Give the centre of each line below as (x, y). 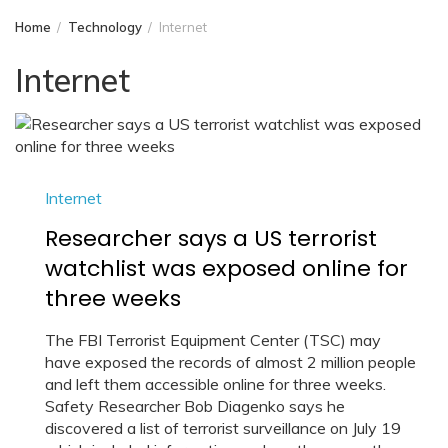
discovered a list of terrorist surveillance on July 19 (223, 428)
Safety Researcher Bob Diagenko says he (195, 406)
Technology (104, 27)
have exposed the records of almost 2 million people (230, 362)
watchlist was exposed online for (226, 268)
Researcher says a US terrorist (211, 238)
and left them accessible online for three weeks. (215, 384)
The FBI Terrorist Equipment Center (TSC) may (213, 340)
